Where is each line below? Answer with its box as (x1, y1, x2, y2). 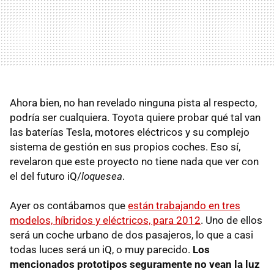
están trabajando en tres (128, 199, 240, 212)
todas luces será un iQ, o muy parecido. (10, 243, 193, 256)
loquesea (81, 170, 122, 182)
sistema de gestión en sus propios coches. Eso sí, (10, 141, 240, 153)
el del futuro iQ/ (10, 170, 81, 182)
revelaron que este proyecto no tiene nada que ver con (10, 155, 259, 168)
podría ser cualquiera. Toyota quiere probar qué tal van (10, 111, 261, 124)
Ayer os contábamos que (10, 199, 128, 212)
